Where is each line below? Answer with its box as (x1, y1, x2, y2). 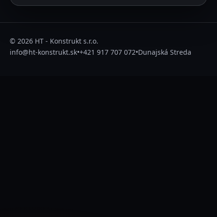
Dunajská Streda (138, 47, 191, 57)
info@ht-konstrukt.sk (10, 47, 77, 57)
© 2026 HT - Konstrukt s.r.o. (10, 36, 98, 46)
